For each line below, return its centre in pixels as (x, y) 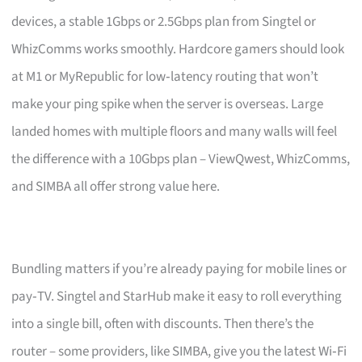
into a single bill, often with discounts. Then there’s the (163, 324)
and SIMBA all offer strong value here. (116, 186)
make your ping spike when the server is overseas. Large (168, 104)
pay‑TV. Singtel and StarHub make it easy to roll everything (177, 296)
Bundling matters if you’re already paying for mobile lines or (179, 269)
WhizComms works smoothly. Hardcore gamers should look (178, 49)
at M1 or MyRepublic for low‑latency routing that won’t (165, 76)
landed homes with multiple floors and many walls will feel (175, 131)
